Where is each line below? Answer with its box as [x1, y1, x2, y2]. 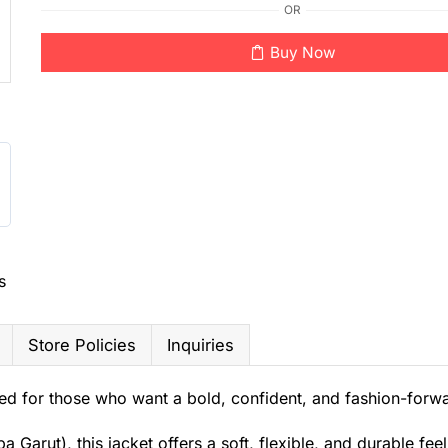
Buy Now [269, 43, 336, 62]
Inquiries [167, 334, 234, 355]
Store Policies [28, 334, 136, 355]
